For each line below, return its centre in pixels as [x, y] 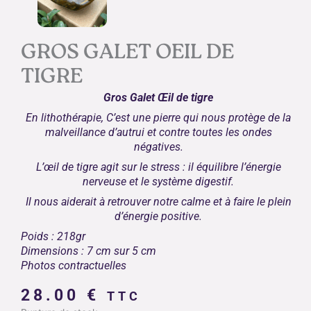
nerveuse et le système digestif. [159, 182]
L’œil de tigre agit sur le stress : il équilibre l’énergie [158, 167]
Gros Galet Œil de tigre [159, 98]
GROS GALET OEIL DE [128, 54]
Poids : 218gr [53, 236]
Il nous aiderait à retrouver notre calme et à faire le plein [158, 202]
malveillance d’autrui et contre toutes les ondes [158, 132]
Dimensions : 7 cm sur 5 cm [89, 251]
